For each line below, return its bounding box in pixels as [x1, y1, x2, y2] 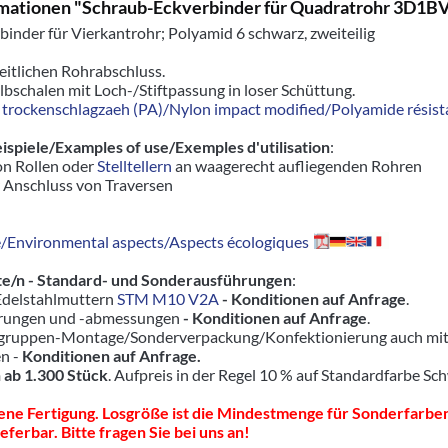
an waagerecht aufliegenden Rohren [172, 156, 422, 175]
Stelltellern [97, 156, 172, 175]
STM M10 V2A [117, 289, 219, 308]
